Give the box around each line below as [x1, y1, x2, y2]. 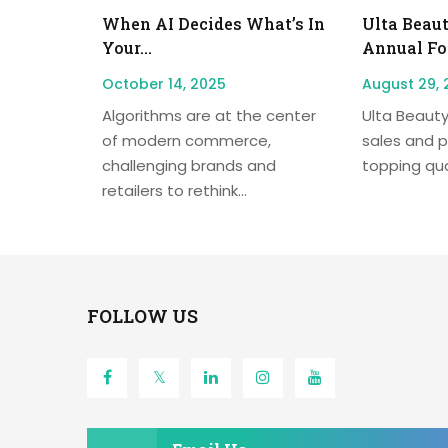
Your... [102, 36, 152, 58]
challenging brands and [102, 154, 276, 176]
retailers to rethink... [102, 179, 247, 201]
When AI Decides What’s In [102, 12, 325, 34]
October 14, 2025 [102, 73, 226, 94]
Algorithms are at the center [102, 104, 316, 126]
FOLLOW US [87, 303, 198, 328]
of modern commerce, [102, 129, 271, 151]
